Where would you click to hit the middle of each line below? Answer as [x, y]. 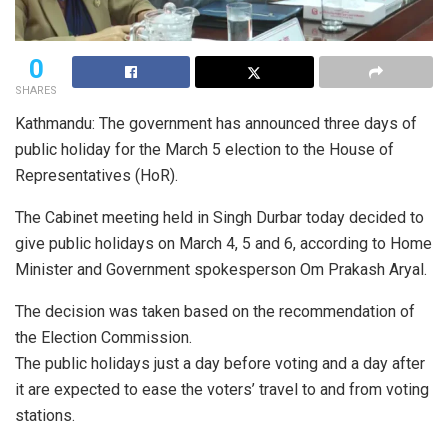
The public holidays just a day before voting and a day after [220, 363]
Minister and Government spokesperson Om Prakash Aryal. [221, 269]
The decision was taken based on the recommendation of [215, 311]
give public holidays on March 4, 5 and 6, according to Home [223, 243]
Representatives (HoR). [96, 175]
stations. [45, 415]
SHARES [36, 90]
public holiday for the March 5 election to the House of [204, 149]
